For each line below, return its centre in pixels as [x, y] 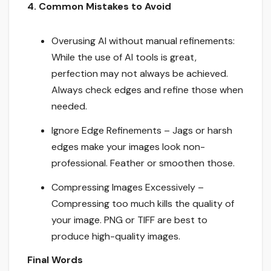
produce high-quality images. [116, 236]
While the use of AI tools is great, [124, 57]
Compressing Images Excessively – [128, 187]
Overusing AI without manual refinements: [143, 41]
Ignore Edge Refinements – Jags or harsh [142, 130]
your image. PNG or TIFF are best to [129, 220]
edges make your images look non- [128, 146]
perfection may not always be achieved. [140, 74]
